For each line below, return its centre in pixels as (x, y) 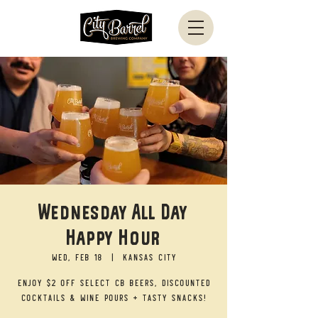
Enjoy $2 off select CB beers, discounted (114, 282)
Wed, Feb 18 (77, 257)
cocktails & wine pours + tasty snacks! (114, 297)
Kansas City (149, 257)
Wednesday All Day (114, 212)
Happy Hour (114, 237)
